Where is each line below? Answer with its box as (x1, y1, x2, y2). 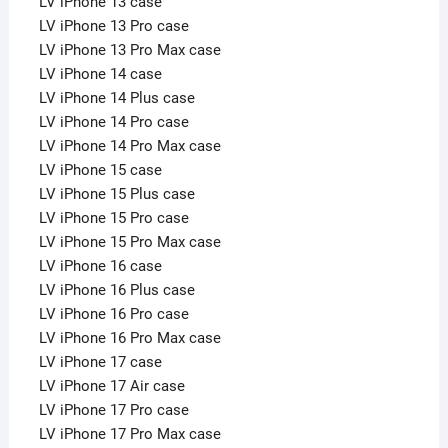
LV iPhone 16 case (38, 256, 162, 275)
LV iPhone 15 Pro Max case (38, 232, 221, 251)
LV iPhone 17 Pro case (38, 400, 189, 419)
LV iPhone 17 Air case (38, 376, 185, 395)
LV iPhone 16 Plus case (38, 280, 195, 299)
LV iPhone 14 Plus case (38, 88, 195, 107)
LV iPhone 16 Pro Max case (38, 328, 221, 347)
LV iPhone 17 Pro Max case (38, 424, 221, 443)
